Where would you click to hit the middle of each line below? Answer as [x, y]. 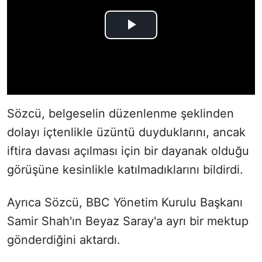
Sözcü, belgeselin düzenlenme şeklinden [120, 113]
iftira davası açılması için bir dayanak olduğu [128, 151]
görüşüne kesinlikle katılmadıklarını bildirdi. [125, 169]
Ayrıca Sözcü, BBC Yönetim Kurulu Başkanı [125, 202]
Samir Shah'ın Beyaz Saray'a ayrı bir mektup [128, 221]
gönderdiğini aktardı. [64, 239]
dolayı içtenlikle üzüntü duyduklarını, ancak [126, 132]
